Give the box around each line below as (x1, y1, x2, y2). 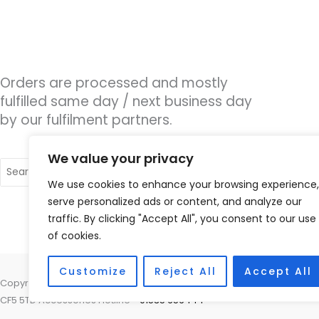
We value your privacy (48, 150, 194, 167)
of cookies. (48, 229, 101, 243)
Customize (58, 264, 127, 278)
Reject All (154, 264, 216, 278)
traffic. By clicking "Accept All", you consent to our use (48, 211, 316, 226)
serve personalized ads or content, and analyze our (48, 194, 302, 209)
